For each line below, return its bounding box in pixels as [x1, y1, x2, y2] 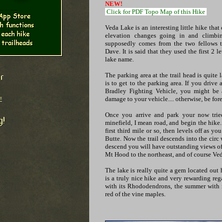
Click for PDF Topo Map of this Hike [105, 8, 207, 15]
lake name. [105, 55, 134, 63]
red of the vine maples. [105, 190, 166, 198]
